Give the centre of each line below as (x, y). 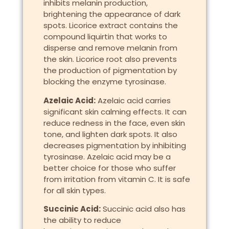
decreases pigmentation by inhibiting (114, 145)
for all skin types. (74, 190)
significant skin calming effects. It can (115, 111)
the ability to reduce (82, 220)
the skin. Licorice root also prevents (110, 59)
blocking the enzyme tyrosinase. (105, 82)
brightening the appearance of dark (112, 14)
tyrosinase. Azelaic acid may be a (107, 156)
